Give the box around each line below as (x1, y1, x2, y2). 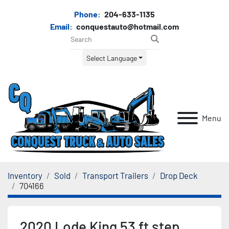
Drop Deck (160, 170, 197, 180)
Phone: (74, 9, 101, 19)
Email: (50, 21, 73, 31)
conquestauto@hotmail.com (75, 21, 179, 31)
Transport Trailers (82, 170, 148, 180)
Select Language (86, 53, 137, 62)
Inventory (8, 170, 42, 180)
